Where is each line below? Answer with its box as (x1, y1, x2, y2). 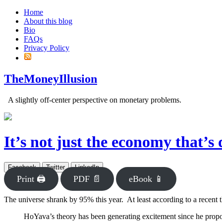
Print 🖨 (16, 173, 46, 184)
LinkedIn (75, 163, 99, 171)
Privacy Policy (24, 44, 69, 52)
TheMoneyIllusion (4, 72, 97, 85)
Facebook (8, 163, 36, 171)
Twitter (46, 163, 65, 171)
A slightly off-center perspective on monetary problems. (4, 95, 181, 104)
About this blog (24, 17, 72, 25)
